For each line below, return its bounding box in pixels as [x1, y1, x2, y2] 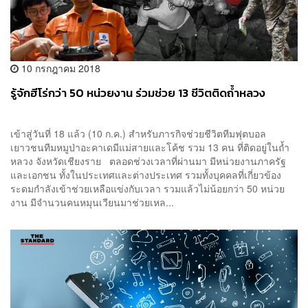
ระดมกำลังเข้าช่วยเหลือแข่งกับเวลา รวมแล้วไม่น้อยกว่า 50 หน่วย [10, 181, 285, 196]
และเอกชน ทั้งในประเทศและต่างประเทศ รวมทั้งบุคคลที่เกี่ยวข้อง [10, 168, 281, 182]
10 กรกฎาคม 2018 [19, 61, 100, 76]
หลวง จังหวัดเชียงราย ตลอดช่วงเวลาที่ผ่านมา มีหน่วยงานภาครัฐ [10, 154, 286, 168]
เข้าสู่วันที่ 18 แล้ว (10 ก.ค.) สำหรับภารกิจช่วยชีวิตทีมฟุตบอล [10, 126, 266, 141]
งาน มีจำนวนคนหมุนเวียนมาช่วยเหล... [10, 195, 174, 210]
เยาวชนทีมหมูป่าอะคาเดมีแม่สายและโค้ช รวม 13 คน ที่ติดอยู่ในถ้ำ [10, 140, 289, 155]
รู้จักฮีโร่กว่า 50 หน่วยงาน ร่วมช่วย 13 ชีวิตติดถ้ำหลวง [10, 85, 265, 102]
